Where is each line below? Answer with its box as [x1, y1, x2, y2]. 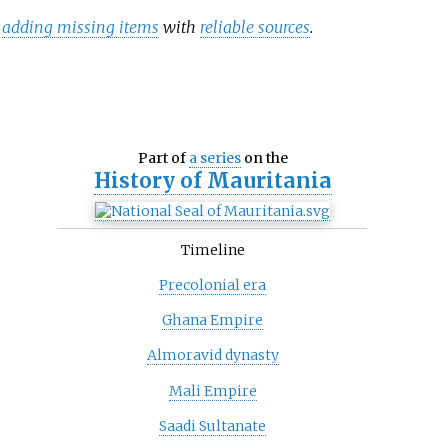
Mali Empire [168, 381, 257, 400]
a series [188, 149, 241, 168]
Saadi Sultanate [159, 416, 267, 435]
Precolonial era [159, 276, 267, 295]
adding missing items [2, 17, 160, 38]
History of [93, 168, 207, 195]
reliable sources [200, 17, 311, 38]
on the [240, 149, 288, 168]
